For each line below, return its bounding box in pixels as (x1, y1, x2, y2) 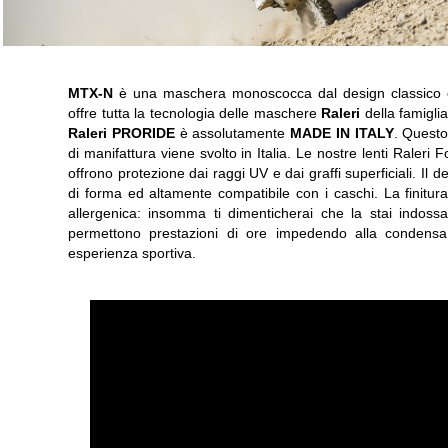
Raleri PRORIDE (68, 125, 175, 141)
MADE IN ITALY (290, 125, 394, 141)
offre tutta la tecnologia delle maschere (68, 105, 322, 121)
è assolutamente (174, 125, 290, 141)
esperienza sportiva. (68, 245, 196, 261)
